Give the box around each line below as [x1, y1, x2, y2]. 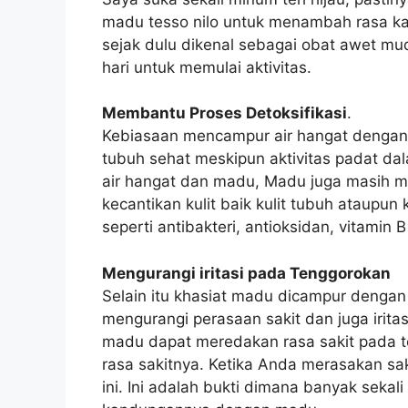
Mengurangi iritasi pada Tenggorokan [102, 263, 391, 282]
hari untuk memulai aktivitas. [102, 57, 311, 76]
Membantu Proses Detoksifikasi [102, 104, 347, 123]
